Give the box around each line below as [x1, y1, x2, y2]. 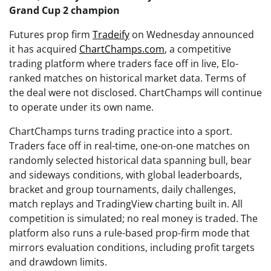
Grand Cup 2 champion [9, 3, 120, 17]
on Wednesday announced [129, 27, 254, 41]
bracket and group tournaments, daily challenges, [9, 182, 236, 196]
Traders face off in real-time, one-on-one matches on [9, 139, 250, 152]
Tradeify [93, 27, 129, 41]
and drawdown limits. [9, 255, 107, 269]
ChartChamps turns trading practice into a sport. [9, 124, 232, 138]
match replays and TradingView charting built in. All [9, 197, 243, 211]
